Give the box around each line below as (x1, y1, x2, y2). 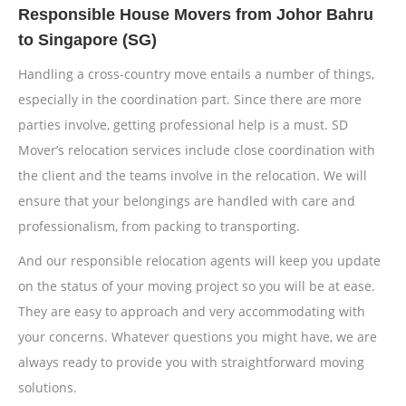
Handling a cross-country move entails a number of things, (18, 65, 374, 82)
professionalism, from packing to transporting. (18, 217, 300, 235)
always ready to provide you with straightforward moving (18, 353, 364, 371)
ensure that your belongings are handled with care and (18, 192, 355, 209)
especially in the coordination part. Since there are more (18, 91, 362, 108)
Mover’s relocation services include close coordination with (18, 141, 375, 159)
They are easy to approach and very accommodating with (18, 303, 365, 320)
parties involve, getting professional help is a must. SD (18, 116, 348, 133)
